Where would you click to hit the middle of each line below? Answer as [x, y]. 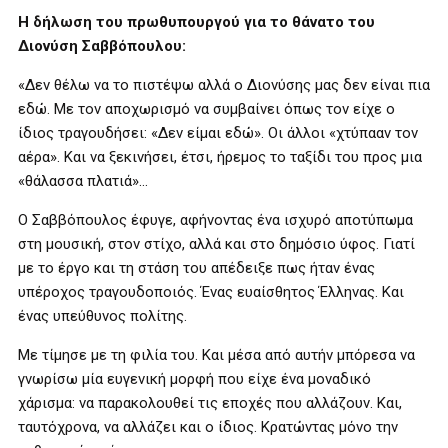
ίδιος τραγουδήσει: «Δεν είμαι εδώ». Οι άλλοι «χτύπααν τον [218, 133]
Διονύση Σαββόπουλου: [102, 46]
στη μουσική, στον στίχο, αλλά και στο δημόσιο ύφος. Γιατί [216, 244]
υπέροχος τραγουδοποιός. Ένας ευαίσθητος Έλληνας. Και [211, 292]
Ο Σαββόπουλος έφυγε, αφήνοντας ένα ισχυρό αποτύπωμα [215, 220]
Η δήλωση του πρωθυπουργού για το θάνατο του [196, 22]
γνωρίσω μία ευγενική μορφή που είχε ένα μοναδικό [194, 379]
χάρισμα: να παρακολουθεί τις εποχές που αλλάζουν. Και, [210, 403]
